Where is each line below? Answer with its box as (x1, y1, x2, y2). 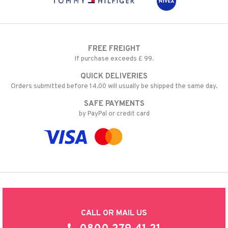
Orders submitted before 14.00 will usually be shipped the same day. (11, 82, 217, 91)
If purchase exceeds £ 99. (74, 54, 154, 63)
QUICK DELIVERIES (80, 71, 148, 81)
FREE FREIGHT (88, 44, 140, 54)
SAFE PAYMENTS (83, 99, 145, 109)
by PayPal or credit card (78, 109, 150, 118)
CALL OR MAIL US (81, 208, 147, 218)
